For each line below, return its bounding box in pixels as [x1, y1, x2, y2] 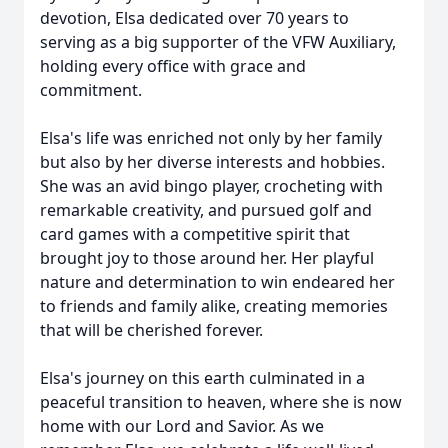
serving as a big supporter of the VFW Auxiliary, [40, 31, 396, 53]
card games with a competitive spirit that [40, 223, 350, 245]
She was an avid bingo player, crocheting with [40, 175, 383, 197]
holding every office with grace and [40, 55, 306, 77]
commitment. [40, 79, 142, 101]
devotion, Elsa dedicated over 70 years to [40, 7, 349, 29]
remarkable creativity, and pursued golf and [40, 199, 372, 221]
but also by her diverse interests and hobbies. [40, 151, 385, 173]
